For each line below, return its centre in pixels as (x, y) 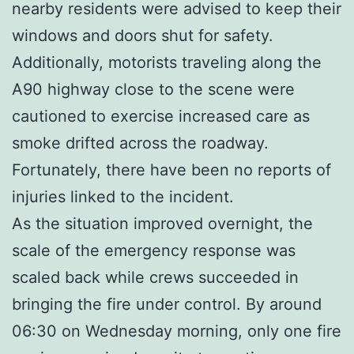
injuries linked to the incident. (123, 196)
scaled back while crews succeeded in (155, 277)
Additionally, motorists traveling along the (167, 62)
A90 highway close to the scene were (153, 89)
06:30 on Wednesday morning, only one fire (177, 331)
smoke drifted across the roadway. (140, 143)
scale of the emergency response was (154, 250)
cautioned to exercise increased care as (161, 116)
